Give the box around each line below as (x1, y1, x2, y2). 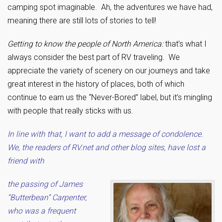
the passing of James (7, 179, 83, 189)
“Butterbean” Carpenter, (7, 193, 87, 202)
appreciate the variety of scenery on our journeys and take (7, 66, 210, 75)
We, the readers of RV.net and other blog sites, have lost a (7, 143, 206, 152)
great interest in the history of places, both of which (7, 79, 184, 89)
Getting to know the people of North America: (7, 39, 163, 49)
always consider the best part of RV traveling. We (7, 53, 180, 62)
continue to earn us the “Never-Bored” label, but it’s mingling (7, 93, 212, 102)
